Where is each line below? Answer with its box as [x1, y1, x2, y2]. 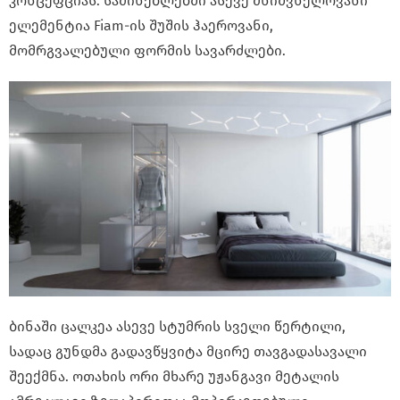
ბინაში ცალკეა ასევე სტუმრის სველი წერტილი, [9, 317, 346, 335]
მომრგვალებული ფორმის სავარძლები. [9, 41, 286, 59]
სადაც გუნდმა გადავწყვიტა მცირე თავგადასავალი [9, 342, 367, 360]
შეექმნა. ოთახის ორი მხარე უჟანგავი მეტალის [9, 367, 339, 385]
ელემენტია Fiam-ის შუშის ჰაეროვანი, [9, 16, 273, 34]
